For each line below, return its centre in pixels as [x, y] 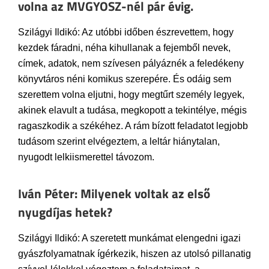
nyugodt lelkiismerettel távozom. [86, 157]
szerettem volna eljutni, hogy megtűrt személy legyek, [131, 94]
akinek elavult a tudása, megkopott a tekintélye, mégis [132, 110]
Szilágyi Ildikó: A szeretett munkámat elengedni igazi [129, 238]
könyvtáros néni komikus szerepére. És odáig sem [125, 79]
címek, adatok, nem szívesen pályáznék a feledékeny [131, 63]
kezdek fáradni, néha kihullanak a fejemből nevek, [124, 47]
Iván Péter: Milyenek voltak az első [114, 193]
